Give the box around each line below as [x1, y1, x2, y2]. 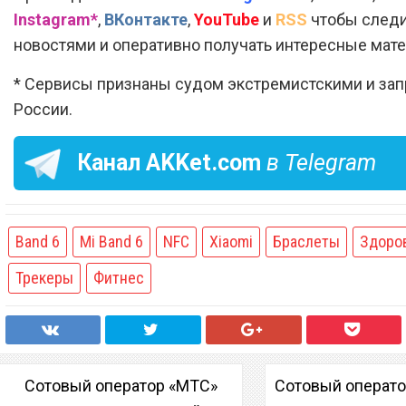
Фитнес [92, 267, 144, 287]
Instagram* [14, 9, 98, 29]
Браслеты [272, 231, 340, 251]
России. [14, 99, 72, 119]
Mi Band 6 [79, 231, 143, 251]
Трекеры [14, 267, 73, 287]
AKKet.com [146, 149, 261, 176]
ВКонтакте [104, 9, 188, 29]
